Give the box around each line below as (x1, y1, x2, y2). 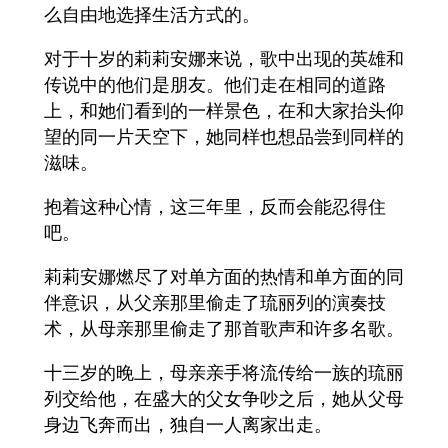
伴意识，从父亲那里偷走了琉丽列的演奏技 (44, 290, 386, 315)
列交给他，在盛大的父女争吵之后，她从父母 (44, 386, 404, 411)
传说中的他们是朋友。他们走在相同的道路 (44, 72, 386, 97)
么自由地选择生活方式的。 (44, 2, 260, 27)
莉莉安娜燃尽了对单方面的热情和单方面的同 (44, 264, 404, 289)
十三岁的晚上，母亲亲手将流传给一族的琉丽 (44, 360, 404, 385)
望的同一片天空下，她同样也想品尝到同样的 (44, 124, 404, 149)
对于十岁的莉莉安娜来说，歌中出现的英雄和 (44, 46, 404, 71)
